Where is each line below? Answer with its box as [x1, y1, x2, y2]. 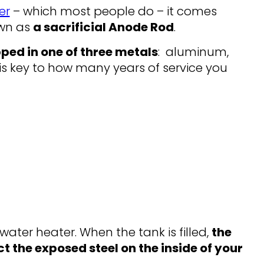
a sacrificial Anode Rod [32, 19, 174, 36]
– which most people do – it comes [9, 3, 217, 20]
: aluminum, [157, 44, 229, 61]
